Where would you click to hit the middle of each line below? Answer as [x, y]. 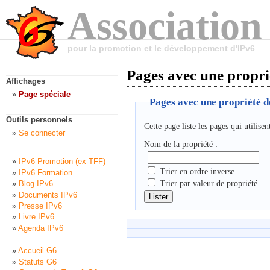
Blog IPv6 [36, 184]
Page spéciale [45, 95]
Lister [158, 197]
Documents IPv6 [48, 195]
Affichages [26, 81]
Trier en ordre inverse [197, 171]
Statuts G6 [38, 262]
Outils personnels [39, 119]
